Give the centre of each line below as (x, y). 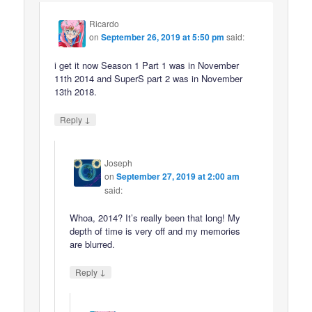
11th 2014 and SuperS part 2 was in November (149, 79)
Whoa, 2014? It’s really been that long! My (155, 217)
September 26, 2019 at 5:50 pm (163, 37)
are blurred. (93, 244)
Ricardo (104, 24)
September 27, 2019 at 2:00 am (178, 176)
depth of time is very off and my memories (155, 231)
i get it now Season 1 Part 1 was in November (147, 65)
